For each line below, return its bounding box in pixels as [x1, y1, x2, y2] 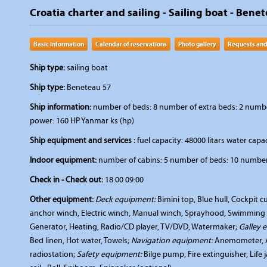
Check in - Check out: [30, 175, 103, 185]
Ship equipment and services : [30, 135, 135, 145]
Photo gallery [178, 40, 216, 48]
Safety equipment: [77, 249, 142, 259]
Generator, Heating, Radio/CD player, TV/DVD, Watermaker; [30, 222, 239, 232]
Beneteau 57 [65, 82, 111, 92]
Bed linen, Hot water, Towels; [30, 235, 131, 246]
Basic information [33, 40, 84, 48]
